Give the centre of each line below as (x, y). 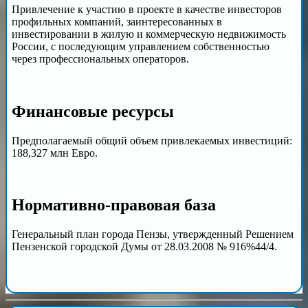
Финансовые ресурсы (93, 111)
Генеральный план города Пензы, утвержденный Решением (153, 234)
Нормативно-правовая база (114, 205)
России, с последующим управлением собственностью (141, 46)
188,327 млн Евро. (55, 153)
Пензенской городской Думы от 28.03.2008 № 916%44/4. (144, 247)
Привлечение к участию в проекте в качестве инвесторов (147, 9)
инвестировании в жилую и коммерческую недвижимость (149, 34)
